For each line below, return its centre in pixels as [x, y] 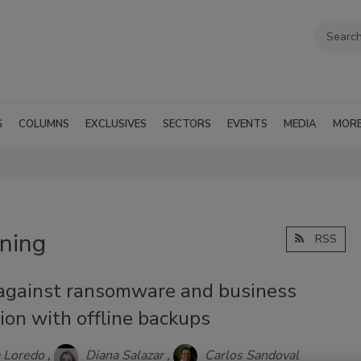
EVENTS [247, 124]
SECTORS [187, 124]
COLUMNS [44, 124]
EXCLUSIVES [116, 124]
